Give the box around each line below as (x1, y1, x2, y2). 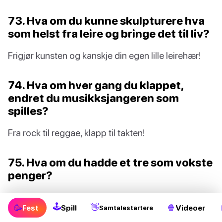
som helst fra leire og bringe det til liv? (8, 27, 210, 41)
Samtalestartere (99, 204, 153, 212)
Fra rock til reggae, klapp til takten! (8, 127, 145, 139)
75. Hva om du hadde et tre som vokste (8, 156, 213, 169)
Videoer (175, 203, 205, 212)
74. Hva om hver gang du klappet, (8, 78, 183, 92)
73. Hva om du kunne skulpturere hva (8, 14, 205, 28)
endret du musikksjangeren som (8, 91, 179, 105)
